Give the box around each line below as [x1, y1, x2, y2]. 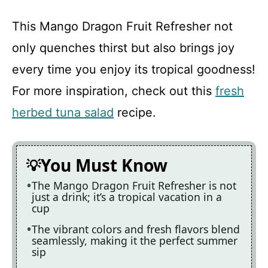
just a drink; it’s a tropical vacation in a [32, 190, 222, 205]
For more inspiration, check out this [12, 84, 215, 99]
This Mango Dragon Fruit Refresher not [12, 19, 233, 34]
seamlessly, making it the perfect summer [32, 233, 237, 248]
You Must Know [41, 154, 167, 177]
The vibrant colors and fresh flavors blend [32, 222, 240, 237]
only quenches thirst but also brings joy [12, 41, 234, 56]
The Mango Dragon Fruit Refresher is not [32, 178, 236, 193]
